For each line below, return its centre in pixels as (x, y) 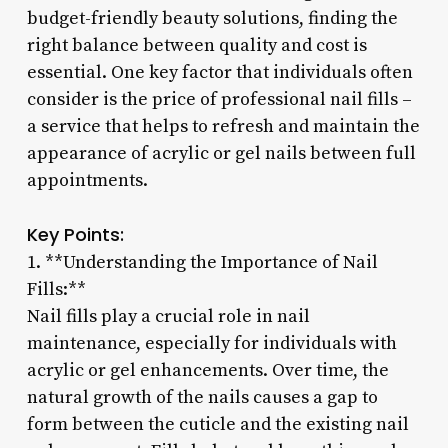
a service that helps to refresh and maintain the (223, 126)
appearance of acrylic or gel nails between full (221, 153)
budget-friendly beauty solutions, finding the (212, 18)
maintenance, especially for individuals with (211, 343)
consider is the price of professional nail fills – (219, 99)
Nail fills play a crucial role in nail (168, 316)
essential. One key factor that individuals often (219, 72)
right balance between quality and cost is (196, 45)
